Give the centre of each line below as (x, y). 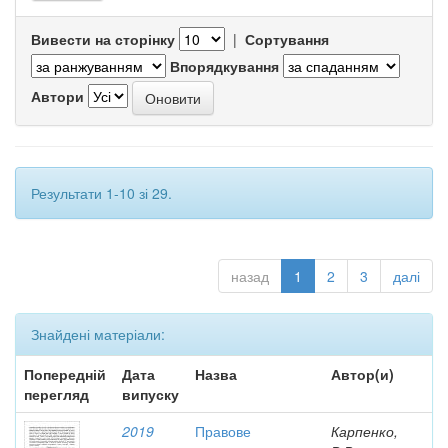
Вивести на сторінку (103, 39)
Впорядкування (224, 66)
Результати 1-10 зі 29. (101, 193)
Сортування (287, 39)
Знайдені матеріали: (98, 334)
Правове (223, 431)
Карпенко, (364, 431)
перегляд (56, 394)
